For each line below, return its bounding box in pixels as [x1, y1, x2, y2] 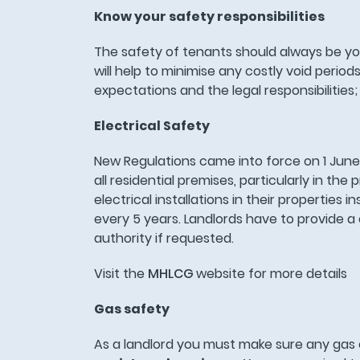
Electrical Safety [93, 117, 210, 136]
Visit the [93, 264, 148, 284]
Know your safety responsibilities [93, 7, 327, 27]
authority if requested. [93, 229, 234, 248]
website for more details [195, 264, 350, 284]
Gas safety [93, 300, 170, 319]
